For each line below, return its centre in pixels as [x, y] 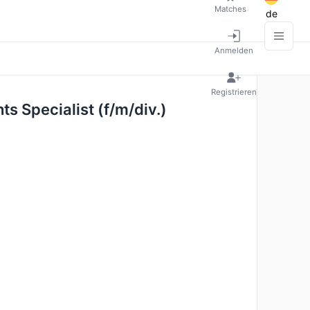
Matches [230, 9]
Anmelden [234, 50]
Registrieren [234, 92]
